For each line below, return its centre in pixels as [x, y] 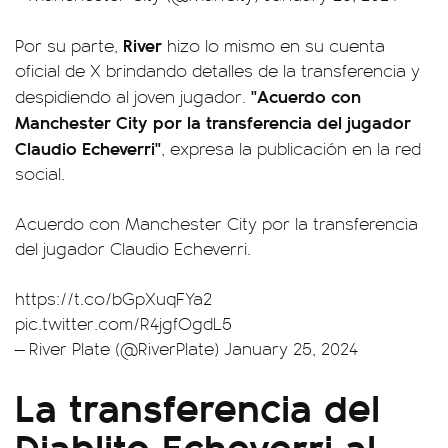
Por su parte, [69, 45]
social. [40, 173]
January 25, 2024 [291, 348]
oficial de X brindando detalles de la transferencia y [217, 70]
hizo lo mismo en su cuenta [276, 45]
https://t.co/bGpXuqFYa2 [113, 298]
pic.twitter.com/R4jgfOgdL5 [123, 323]
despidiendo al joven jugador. [133, 96]
